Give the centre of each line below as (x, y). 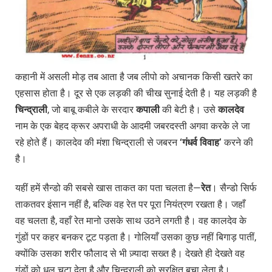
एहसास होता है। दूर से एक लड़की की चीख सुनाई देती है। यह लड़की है (136, 93)
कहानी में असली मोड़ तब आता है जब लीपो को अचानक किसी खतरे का (134, 77)
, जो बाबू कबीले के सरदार (92, 110)
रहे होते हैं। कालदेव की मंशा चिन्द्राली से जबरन (97, 143)
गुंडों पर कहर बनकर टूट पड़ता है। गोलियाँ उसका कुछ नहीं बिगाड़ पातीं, (136, 237)
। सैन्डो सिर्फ (234, 188)
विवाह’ (211, 143)
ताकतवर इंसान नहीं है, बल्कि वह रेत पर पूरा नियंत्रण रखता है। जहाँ (130, 205)
